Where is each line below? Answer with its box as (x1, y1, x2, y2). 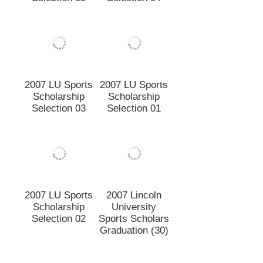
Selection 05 (32, 1, 86, 13)
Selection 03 (32, 146, 86, 158)
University (112, 245, 156, 257)
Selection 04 (107, 1, 161, 13)
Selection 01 (107, 112, 161, 123)
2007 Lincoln (106, 233, 161, 245)
